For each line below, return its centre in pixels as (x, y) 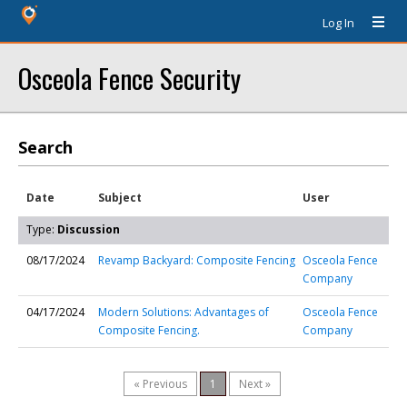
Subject (120, 198)
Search (45, 147)
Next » (255, 384)
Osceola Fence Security (129, 78)
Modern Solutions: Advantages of (184, 312)
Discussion (89, 229)
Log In (338, 23)
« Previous (160, 384)
